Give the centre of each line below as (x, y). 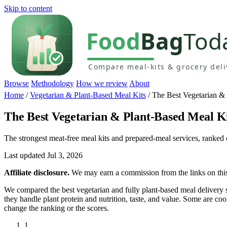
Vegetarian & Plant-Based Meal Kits (88, 95)
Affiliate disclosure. (37, 172)
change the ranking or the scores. (56, 208)
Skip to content (28, 8)
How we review (102, 83)
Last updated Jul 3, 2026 (43, 155)
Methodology (52, 83)
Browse (16, 83)
